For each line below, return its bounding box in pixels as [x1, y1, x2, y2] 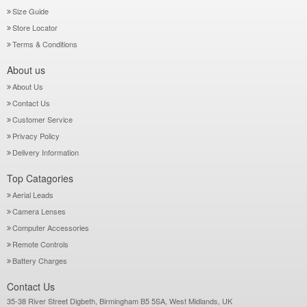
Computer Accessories [12, 222, 89, 233]
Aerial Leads [12, 189, 53, 200]
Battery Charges [12, 255, 67, 266]
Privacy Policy [12, 130, 60, 141]
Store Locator [12, 22, 58, 33]
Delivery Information [12, 147, 79, 158]
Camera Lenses [12, 206, 66, 217]
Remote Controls [12, 238, 69, 249]
